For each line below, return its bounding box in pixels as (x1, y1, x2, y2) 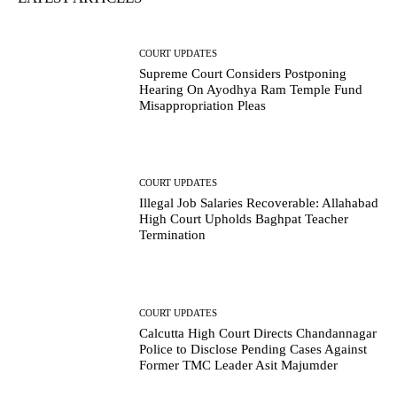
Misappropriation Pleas (139, 97, 267, 113)
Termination (139, 228, 206, 243)
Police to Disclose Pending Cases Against (139, 341, 368, 356)
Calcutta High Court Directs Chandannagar (139, 325, 378, 340)
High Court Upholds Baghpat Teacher (139, 212, 349, 227)
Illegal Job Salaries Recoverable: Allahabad (139, 196, 379, 211)
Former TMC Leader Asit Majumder (139, 357, 339, 372)
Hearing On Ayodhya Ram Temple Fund (139, 82, 363, 97)
